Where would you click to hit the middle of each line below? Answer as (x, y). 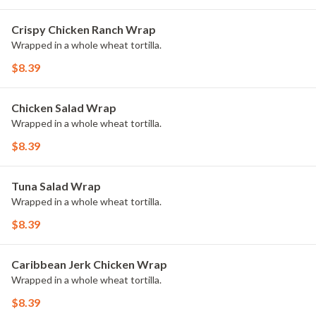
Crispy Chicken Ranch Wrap (84, 29)
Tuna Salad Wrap (56, 186)
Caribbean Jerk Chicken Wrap (89, 264)
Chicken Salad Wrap (64, 108)
